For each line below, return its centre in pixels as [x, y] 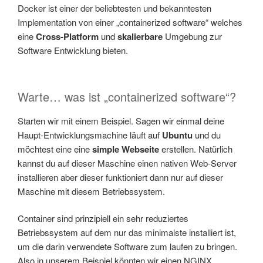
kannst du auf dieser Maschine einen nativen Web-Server [127, 163]
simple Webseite [126, 149]
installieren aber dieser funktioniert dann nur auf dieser [120, 177]
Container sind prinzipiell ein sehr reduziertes [103, 218]
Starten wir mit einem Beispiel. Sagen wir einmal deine [121, 120]
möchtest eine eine [55, 149]
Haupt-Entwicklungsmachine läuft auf [90, 134]
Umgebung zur [192, 36]
